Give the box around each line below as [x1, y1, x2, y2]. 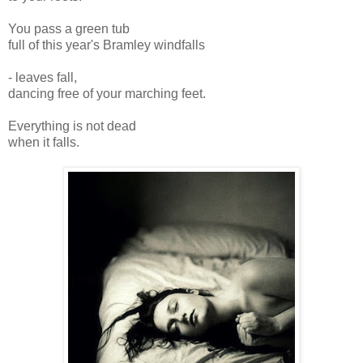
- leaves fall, [8, 70, 77, 84]
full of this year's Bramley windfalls [8, 37, 205, 52]
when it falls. [8, 135, 79, 149]
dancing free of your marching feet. [8, 86, 206, 100]
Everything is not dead [8, 118, 136, 133]
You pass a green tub [8, 21, 130, 36]
